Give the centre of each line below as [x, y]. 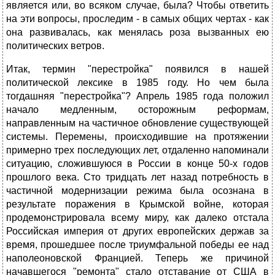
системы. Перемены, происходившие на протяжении [137, 137]
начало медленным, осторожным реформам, [137, 110]
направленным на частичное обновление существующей [137, 123]
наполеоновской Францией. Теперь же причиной [137, 258]
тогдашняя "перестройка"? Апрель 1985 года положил [137, 96]
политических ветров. [55, 46]
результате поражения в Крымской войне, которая [137, 204]
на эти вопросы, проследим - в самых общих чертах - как [137, 19]
